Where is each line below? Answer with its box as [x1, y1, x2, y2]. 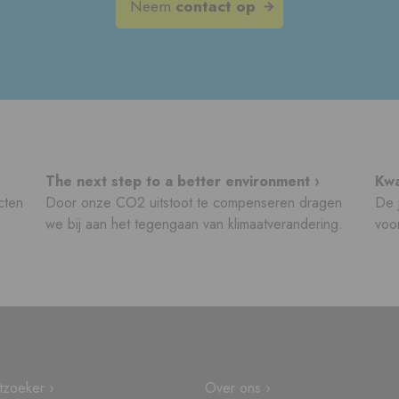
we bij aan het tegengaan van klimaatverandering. [45, 214, 344, 235]
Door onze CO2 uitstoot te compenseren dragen [45, 192, 343, 214]
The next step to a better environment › [45, 171, 321, 192]
